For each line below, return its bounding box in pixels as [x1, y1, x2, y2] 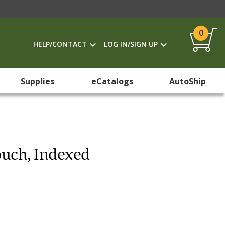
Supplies [21, 76, 55, 87]
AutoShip [169, 76, 206, 87]
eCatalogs [91, 76, 134, 87]
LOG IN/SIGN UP [104, 39, 158, 49]
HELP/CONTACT [33, 39, 87, 49]
